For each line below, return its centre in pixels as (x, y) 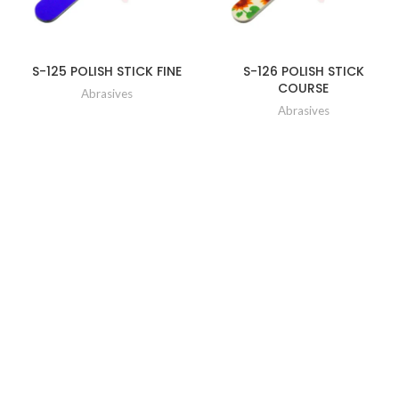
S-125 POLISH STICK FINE (107, 71)
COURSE (304, 88)
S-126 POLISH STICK (303, 71)
